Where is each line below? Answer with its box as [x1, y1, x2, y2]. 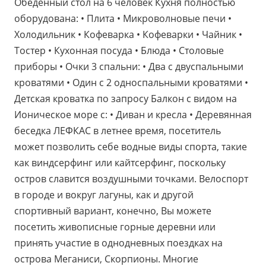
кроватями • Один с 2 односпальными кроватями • [14, 76, 248, 89]
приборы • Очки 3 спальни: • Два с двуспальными [14, 60, 243, 73]
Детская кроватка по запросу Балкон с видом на [14, 92, 237, 105]
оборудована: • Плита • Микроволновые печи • [14, 12, 232, 25]
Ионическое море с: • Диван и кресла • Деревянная [14, 108, 252, 121]
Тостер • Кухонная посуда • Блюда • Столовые [14, 44, 224, 57]
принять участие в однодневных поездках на [14, 236, 223, 249]
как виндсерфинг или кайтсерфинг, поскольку [14, 156, 226, 169]
